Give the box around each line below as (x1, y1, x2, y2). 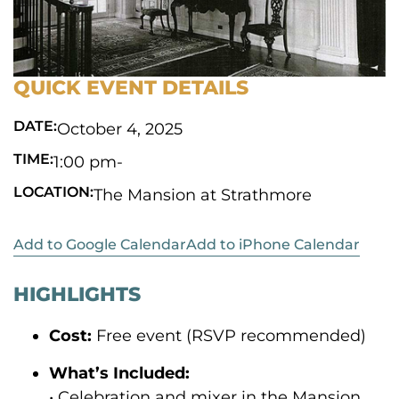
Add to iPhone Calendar (186, 236, 360, 254)
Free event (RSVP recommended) (92, 326, 366, 346)
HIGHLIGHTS (13, 282, 141, 307)
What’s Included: (49, 362, 190, 383)
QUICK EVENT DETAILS (13, 76, 248, 101)
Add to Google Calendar (13, 236, 186, 254)
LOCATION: (13, 183, 94, 201)
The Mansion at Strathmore (94, 185, 312, 206)
